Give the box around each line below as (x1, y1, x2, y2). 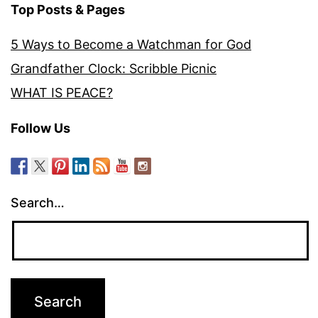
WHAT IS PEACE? (11, 85, 113, 101)
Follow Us (11, 121, 70, 136)
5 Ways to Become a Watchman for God (11, 37, 251, 53)
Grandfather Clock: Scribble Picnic (11, 61, 216, 77)
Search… (11, 195, 65, 211)
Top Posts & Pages (11, 2, 125, 18)
